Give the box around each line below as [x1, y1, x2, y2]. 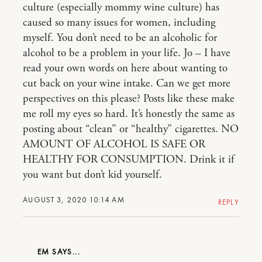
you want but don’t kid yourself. [23, 168, 162, 182]
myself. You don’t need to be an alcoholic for [23, 31, 217, 45]
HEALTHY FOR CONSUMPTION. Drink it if [23, 153, 235, 167]
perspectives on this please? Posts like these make [23, 92, 235, 106]
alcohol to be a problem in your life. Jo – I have [23, 46, 230, 60]
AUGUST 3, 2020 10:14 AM [23, 195, 125, 205]
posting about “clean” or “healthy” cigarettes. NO [23, 122, 239, 136]
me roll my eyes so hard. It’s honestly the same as [23, 107, 235, 121]
